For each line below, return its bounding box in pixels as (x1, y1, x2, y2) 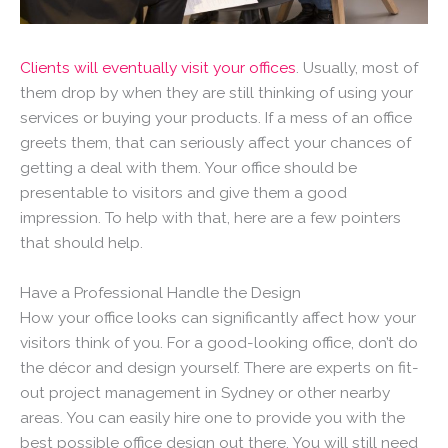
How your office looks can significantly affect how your (20, 307, 416, 327)
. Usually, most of (296, 58, 418, 78)
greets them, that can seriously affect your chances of (20, 133, 411, 153)
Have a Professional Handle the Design (20, 282, 301, 302)
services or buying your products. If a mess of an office (20, 108, 412, 128)
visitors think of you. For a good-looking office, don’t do (20, 332, 418, 352)
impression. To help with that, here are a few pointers (20, 208, 401, 228)
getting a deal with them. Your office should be (20, 158, 357, 178)
